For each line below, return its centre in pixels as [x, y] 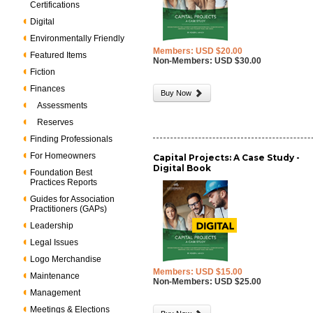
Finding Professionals [72, 139]
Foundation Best [61, 173]
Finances [48, 89]
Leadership [52, 226]
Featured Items [59, 55]
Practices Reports [64, 182]
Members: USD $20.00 [198, 51]
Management [56, 293]
